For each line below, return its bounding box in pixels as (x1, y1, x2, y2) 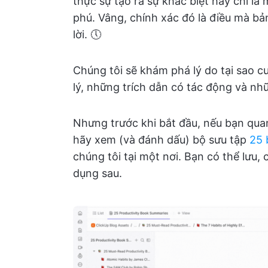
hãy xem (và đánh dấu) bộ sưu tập (73, 133, 249, 146)
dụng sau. (73, 167, 122, 179)
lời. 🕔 (73, 28, 101, 41)
